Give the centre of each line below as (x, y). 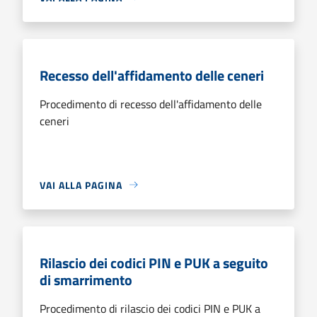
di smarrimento (86, 279)
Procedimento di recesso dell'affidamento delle (151, 104)
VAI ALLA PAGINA (81, 185)
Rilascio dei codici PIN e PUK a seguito (154, 263)
